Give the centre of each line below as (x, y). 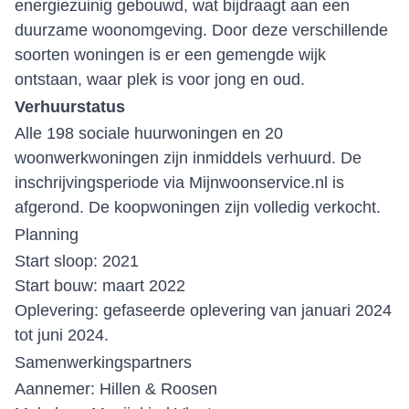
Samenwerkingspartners (103, 362)
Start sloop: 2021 (77, 261)
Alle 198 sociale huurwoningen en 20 (149, 133)
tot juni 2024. (62, 335)
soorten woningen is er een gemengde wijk (170, 55)
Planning (47, 235)
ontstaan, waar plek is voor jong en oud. (160, 79)
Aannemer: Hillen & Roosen (116, 389)
